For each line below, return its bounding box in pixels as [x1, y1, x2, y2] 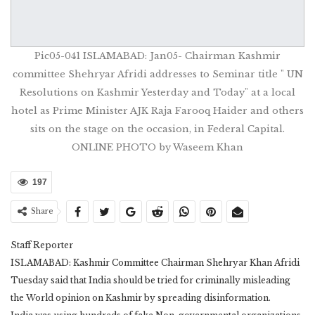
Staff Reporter [11, 240, 73, 251]
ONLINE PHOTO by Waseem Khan [72, 141, 243, 154]
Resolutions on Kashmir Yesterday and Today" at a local [20, 86, 295, 99]
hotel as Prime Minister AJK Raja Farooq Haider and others [11, 105, 304, 117]
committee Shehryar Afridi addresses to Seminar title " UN [12, 68, 303, 81]
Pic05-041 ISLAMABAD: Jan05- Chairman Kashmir [34, 50, 281, 63]
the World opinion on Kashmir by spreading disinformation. [11, 292, 271, 304]
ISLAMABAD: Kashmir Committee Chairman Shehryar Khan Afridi [11, 257, 300, 269]
